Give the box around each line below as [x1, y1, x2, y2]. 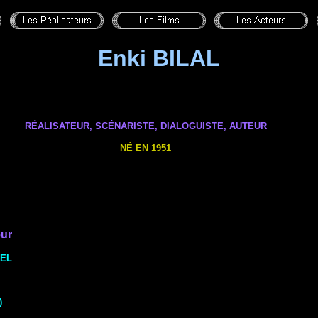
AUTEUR [229, 121, 267, 131]
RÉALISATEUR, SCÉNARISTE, [24, 121, 158, 131]
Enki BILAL [98, 45, 220, 71]
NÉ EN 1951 [120, 143, 171, 153]
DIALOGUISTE [157, 121, 224, 131]
